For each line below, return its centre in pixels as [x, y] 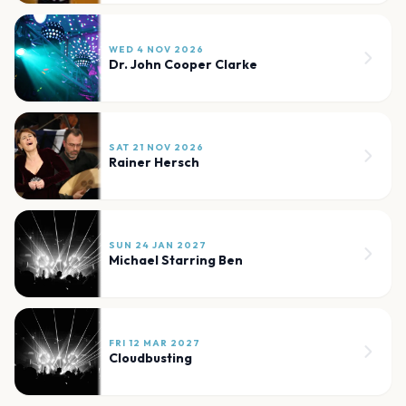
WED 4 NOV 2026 [156, 49]
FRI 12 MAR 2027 [155, 343]
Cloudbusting [150, 358]
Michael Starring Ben [176, 260]
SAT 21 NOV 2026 [156, 147]
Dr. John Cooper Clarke [183, 64]
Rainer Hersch [154, 162]
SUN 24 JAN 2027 [158, 245]
